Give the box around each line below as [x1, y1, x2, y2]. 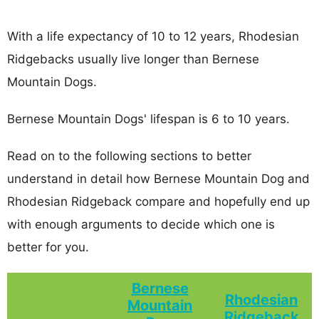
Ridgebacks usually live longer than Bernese [7, 51, 259, 66]
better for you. [7, 239, 89, 254]
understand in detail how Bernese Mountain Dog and [7, 171, 310, 186]
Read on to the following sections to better [7, 148, 251, 163]
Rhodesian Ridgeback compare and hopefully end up [7, 194, 310, 209]
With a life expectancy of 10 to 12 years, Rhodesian [7, 28, 299, 43]
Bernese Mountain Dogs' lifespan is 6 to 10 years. [7, 111, 290, 126]
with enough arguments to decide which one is [7, 216, 275, 231]
